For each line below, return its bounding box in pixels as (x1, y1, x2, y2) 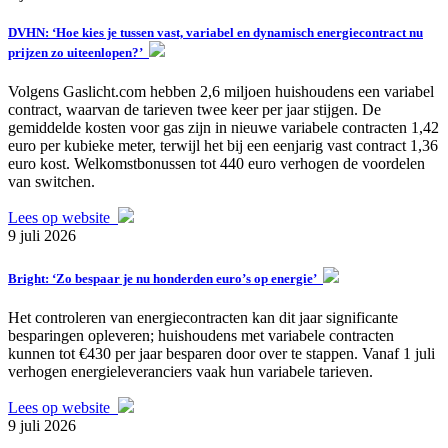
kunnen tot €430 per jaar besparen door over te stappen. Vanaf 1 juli (8, 345, 435, 363)
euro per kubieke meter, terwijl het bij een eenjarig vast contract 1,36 (8, 136, 438, 154)
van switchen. (8, 172, 95, 190)
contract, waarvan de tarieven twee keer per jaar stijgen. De (8, 100, 381, 118)
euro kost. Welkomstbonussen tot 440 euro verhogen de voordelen (8, 154, 425, 172)
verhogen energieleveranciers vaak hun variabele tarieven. (8, 363, 373, 381)
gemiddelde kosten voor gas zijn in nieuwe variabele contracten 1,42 (8, 118, 439, 136)
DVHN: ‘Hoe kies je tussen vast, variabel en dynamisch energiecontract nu (8, 24, 423, 40)
